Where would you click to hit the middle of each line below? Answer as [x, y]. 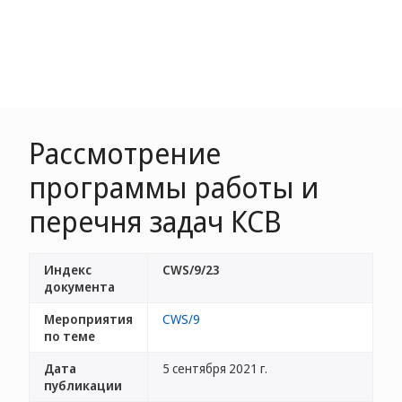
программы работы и [174, 187]
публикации [83, 385]
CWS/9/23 [191, 270]
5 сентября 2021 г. [215, 368]
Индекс [68, 270]
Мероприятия [88, 319]
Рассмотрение [125, 153]
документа [79, 287]
